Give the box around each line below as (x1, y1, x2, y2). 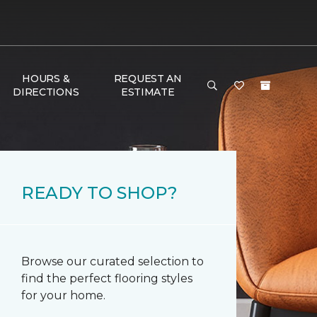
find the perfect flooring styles (21, 272, 192, 285)
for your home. (21, 289, 105, 302)
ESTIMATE (120, 86, 175, 98)
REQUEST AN (113, 72, 182, 85)
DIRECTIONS (13, 86, 79, 98)
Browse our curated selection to (21, 255, 204, 268)
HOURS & (22, 72, 70, 85)
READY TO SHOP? (21, 183, 178, 203)
